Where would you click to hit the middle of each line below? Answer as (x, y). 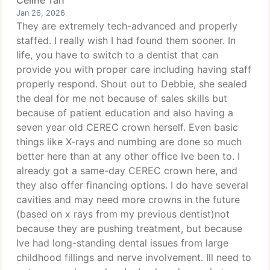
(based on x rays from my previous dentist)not (123, 214)
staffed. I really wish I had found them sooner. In (126, 40)
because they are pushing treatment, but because (129, 228)
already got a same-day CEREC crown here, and (127, 171)
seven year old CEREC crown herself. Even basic (127, 127)
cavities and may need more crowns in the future (128, 199)
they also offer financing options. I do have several (132, 185)
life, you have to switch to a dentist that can (117, 55)
